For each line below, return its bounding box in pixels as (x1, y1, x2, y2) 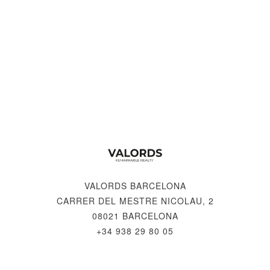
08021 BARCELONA (92, 209, 178, 222)
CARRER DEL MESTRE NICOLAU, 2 (56, 194, 214, 207)
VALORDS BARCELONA (84, 179, 186, 192)
